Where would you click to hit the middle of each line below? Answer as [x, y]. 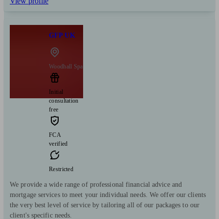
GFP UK [62, 36]
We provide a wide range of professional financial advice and [96, 184]
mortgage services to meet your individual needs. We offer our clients [108, 195]
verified [58, 143]
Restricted [61, 169]
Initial [56, 92]
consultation [64, 100]
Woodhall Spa [66, 66]
